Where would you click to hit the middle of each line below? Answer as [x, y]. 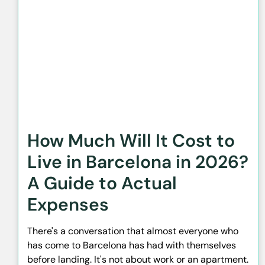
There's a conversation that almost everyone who [133, 231]
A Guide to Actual [102, 183]
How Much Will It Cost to [131, 140]
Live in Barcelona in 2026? [138, 161]
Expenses [68, 204]
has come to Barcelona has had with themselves [132, 245]
